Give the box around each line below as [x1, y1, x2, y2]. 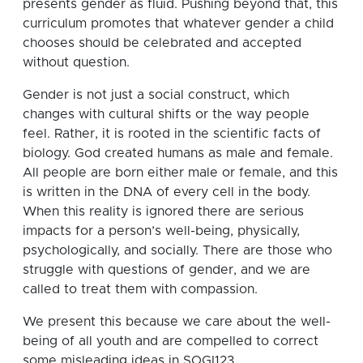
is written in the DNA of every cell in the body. [23, 185, 310, 199]
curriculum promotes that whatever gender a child [23, 16, 334, 30]
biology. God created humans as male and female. [23, 146, 333, 160]
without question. [23, 55, 130, 69]
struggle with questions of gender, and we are [23, 263, 310, 276]
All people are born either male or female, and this [23, 165, 338, 179]
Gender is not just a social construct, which [23, 88, 289, 101]
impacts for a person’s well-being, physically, [23, 224, 300, 237]
